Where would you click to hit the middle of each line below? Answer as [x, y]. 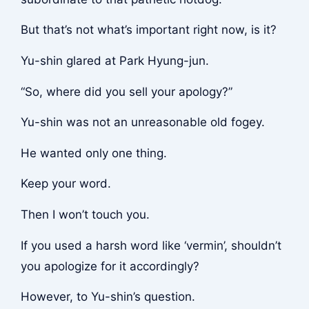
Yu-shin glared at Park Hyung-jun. [114, 61]
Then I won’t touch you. [85, 214]
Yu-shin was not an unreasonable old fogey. [142, 122]
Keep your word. [66, 184]
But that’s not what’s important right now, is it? [148, 30]
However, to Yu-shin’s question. [108, 297]
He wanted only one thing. [93, 153]
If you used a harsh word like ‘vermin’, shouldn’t [151, 245]
